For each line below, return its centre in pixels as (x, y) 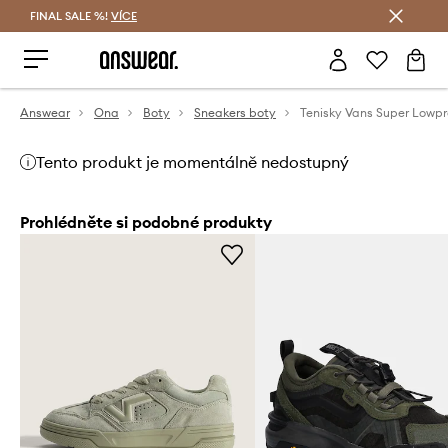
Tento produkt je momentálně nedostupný (192, 162)
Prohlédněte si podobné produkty (146, 222)
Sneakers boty (235, 112)
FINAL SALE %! (70, 16)
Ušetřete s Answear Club (224, 15)
